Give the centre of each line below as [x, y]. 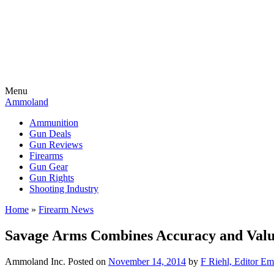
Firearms [46, 156]
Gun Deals [50, 134]
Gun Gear [49, 167]
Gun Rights [52, 178]
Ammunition [54, 123]
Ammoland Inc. [35, 261]
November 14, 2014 [147, 261]
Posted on [88, 261]
